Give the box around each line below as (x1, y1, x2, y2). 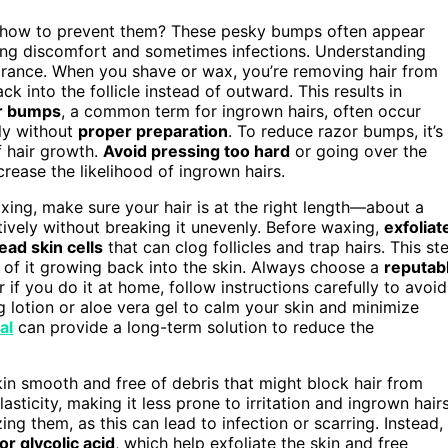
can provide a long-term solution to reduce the (13, 316, 374, 337)
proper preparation (78, 120, 228, 141)
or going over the (290, 140, 427, 161)
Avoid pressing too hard (103, 140, 290, 161)
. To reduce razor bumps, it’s (228, 120, 443, 141)
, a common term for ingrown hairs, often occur (61, 100, 421, 121)
